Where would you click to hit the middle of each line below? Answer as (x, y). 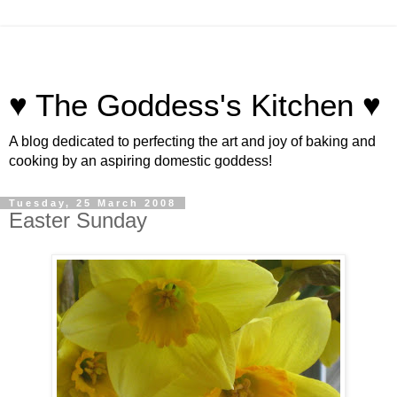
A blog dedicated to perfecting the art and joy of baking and (192, 141)
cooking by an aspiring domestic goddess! (140, 161)
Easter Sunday (78, 220)
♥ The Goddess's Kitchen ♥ (195, 105)
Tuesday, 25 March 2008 (93, 203)
